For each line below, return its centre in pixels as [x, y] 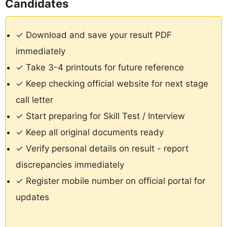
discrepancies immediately [70, 165]
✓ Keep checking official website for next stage [112, 84]
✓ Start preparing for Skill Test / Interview [100, 116]
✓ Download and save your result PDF [94, 35]
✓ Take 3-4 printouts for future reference [100, 68]
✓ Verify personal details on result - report [102, 149]
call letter [34, 100]
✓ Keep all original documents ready [90, 133]
